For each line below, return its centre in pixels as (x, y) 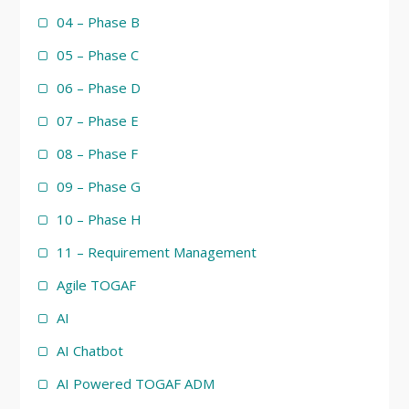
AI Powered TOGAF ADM (135, 383)
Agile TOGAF (96, 285)
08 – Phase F (97, 153)
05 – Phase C (97, 55)
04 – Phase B (98, 22)
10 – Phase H (99, 219)
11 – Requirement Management (156, 252)
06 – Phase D (98, 88)
